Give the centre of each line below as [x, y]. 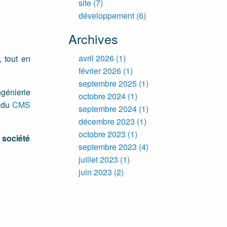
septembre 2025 [107, 83]
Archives [93, 38]
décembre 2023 [106, 121]
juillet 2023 [98, 159]
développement [106, 15]
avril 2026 [96, 58]
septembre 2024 [107, 108]
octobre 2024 [102, 96]
